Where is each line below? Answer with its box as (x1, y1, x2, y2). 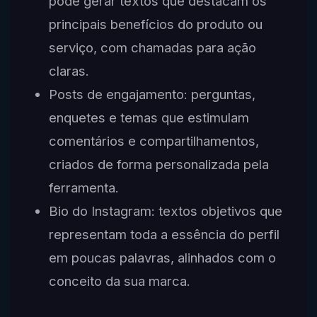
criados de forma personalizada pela (48, 156, 269, 173)
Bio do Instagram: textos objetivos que (48, 203, 282, 219)
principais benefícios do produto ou (48, 16, 263, 33)
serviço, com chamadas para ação (48, 40, 256, 56)
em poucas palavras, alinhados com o (48, 250, 276, 266)
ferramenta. (48, 180, 119, 196)
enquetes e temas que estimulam (48, 110, 249, 126)
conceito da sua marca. (48, 273, 190, 289)
